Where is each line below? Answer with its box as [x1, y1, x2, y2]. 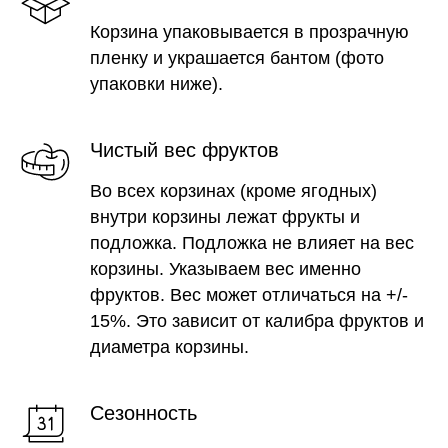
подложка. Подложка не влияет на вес [90, 233, 414, 253]
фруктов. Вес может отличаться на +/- [90, 285, 408, 305]
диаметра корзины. [90, 337, 249, 357]
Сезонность [90, 402, 197, 424]
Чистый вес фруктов [90, 139, 279, 161]
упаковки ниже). [90, 74, 223, 94]
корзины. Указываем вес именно [90, 259, 361, 279]
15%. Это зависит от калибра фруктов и [90, 311, 424, 331]
